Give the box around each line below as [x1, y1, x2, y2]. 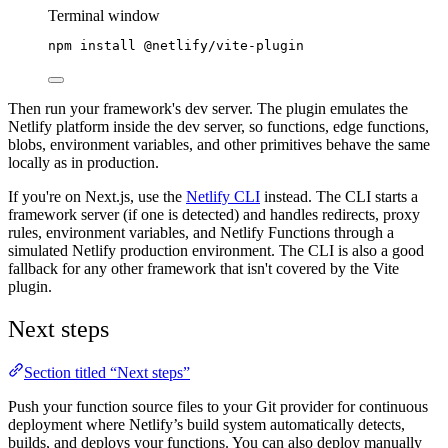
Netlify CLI [186, 187, 260, 205]
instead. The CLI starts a [260, 187, 418, 205]
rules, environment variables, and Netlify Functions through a [8, 223, 394, 241]
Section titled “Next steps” [24, 364, 190, 382]
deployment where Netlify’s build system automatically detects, [8, 416, 405, 434]
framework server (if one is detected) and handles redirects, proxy [8, 205, 420, 223]
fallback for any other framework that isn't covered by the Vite [8, 259, 399, 277]
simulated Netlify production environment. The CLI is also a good [8, 241, 424, 259]
